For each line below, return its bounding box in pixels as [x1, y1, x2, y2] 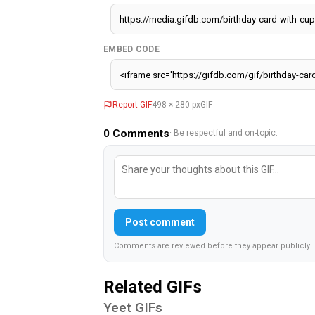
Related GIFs [103, 277, 202, 297]
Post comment [125, 217, 195, 229]
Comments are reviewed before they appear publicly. [114, 241, 311, 251]
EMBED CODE [103, 44, 160, 55]
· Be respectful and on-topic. [169, 128, 278, 139]
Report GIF [112, 100, 152, 110]
